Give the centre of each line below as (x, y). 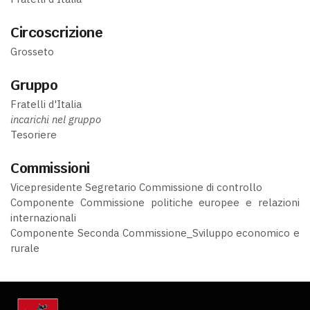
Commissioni (50, 168)
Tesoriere (34, 134)
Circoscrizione (56, 32)
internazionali (43, 217)
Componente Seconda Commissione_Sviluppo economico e (155, 232)
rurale (25, 248)
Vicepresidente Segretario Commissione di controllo (136, 187)
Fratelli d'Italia (46, 104)
